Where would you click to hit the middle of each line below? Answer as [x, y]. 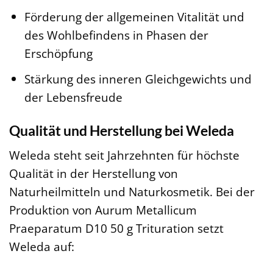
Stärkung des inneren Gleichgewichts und [138, 79]
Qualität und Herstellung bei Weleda [122, 130]
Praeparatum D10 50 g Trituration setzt [116, 229]
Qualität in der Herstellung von [94, 174]
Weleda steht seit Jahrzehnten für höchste [124, 155]
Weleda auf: [42, 247]
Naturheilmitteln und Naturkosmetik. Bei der [132, 192]
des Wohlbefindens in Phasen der [116, 35]
